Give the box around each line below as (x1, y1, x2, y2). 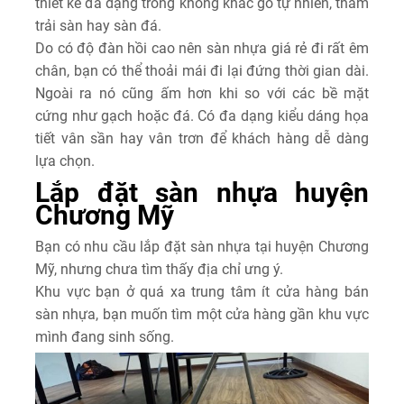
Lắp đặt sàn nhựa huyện (35, 176, 369, 208)
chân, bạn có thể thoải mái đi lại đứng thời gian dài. (35, 61, 369, 79)
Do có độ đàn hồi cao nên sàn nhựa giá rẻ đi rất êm (35, 39, 369, 57)
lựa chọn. (35, 151, 95, 170)
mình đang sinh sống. (35, 327, 174, 345)
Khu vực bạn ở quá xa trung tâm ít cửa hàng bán (35, 282, 369, 300)
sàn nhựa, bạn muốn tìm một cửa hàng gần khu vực (35, 305, 369, 323)
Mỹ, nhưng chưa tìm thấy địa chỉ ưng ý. (35, 260, 283, 278)
